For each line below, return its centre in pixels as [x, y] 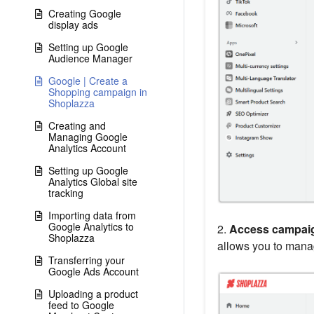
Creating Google [85, 13]
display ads [73, 25]
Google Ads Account [94, 271]
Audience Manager [90, 58]
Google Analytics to [91, 226]
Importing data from [92, 215]
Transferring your [87, 260]
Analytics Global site [93, 182]
